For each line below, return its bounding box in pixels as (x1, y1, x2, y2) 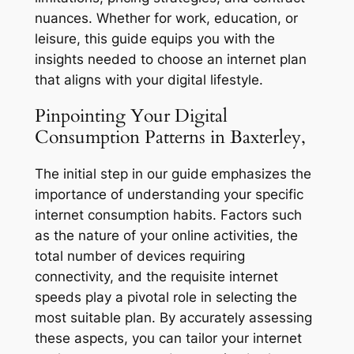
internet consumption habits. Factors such (34, 206, 302, 223)
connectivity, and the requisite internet (34, 268, 278, 284)
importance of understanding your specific (34, 186, 303, 202)
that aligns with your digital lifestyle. (34, 72, 263, 88)
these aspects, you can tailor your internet (34, 330, 302, 346)
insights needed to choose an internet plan (34, 51, 307, 68)
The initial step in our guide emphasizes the (34, 165, 311, 182)
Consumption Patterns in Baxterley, (34, 125, 306, 150)
